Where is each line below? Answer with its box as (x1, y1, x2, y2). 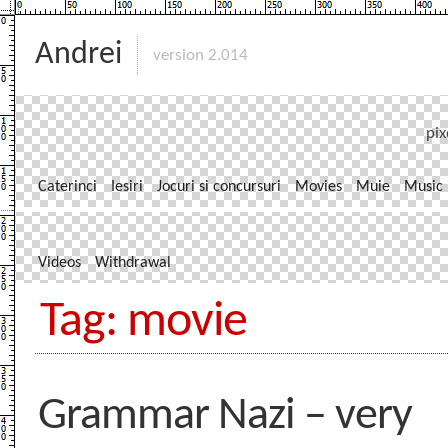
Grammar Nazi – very (38, 394, 412, 439)
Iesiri (111, 179, 143, 195)
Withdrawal (95, 255, 171, 271)
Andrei (35, 39, 122, 71)
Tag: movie (40, 298, 247, 347)
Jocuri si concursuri (157, 179, 281, 195)
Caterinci (38, 179, 97, 195)
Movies (295, 179, 342, 195)
